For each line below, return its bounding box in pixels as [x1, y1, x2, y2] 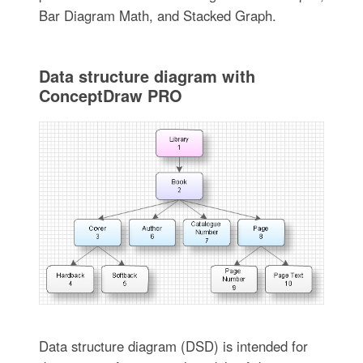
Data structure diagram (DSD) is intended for [38, 336, 308, 357]
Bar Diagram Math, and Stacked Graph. [38, 5, 276, 25]
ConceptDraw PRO [38, 83, 182, 107]
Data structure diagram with [38, 63, 255, 88]
